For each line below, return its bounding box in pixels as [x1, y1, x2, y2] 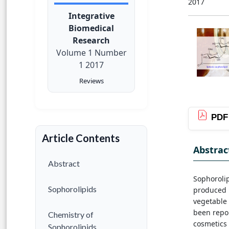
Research [73, 35, 110, 47]
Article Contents [42, 132, 120, 145]
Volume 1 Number [56, 47, 127, 59]
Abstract [48, 158, 80, 169]
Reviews [79, 76, 104, 86]
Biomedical [68, 22, 114, 34]
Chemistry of [48, 210, 94, 220]
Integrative [68, 10, 114, 22]
